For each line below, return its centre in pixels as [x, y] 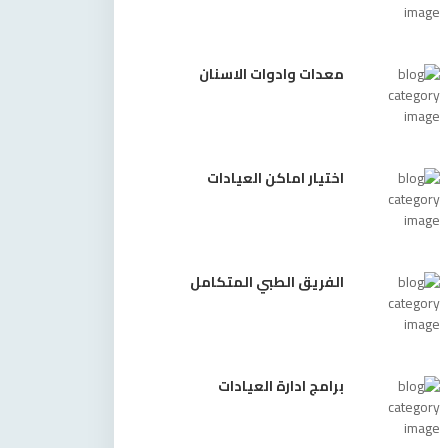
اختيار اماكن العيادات [275, 178]
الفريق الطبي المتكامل [267, 282]
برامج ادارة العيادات [281, 386]
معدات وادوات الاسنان [271, 74]
